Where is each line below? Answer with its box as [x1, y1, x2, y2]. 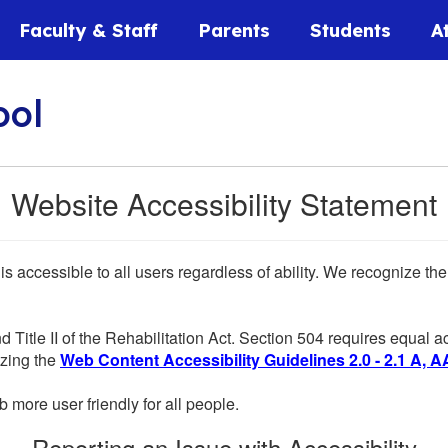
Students [310, 18, 391, 42]
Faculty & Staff [19, 18, 158, 42]
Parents [198, 18, 270, 42]
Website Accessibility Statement [11, 182, 437, 225]
